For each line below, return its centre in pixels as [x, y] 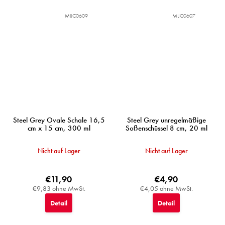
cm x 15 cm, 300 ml [59, 128]
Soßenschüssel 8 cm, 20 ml [166, 128]
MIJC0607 [184, 16]
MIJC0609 [76, 16]
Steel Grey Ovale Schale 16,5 [59, 120]
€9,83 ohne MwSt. [59, 189]
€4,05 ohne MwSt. [166, 189]
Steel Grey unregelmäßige [166, 120]
